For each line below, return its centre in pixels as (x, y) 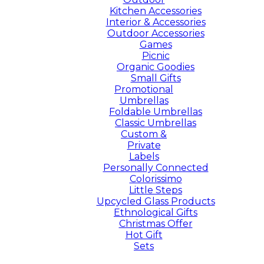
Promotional (144, 89)
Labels (144, 156)
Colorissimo (156, 179)
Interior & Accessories (156, 22)
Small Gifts (156, 78)
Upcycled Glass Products (156, 201)
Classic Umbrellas (156, 123)
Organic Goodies (156, 67)
